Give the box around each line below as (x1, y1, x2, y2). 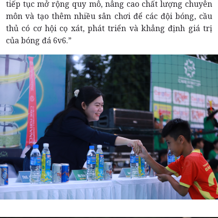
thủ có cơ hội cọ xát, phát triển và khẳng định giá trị (6, 22, 212, 34)
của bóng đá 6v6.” (6, 35, 72, 46)
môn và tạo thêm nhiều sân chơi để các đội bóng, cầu (6, 10, 212, 21)
